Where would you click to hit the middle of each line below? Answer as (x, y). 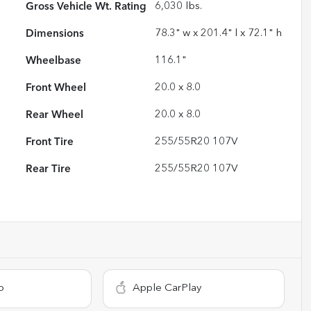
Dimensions (55, 34)
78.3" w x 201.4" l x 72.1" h (219, 33)
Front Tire (50, 142)
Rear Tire (49, 169)
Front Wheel (56, 88)
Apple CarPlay (167, 288)
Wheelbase (54, 61)
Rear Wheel (55, 115)
